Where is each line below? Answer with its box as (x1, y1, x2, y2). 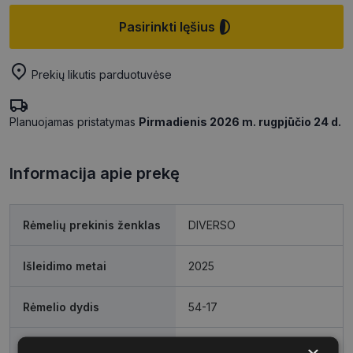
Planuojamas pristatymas (9, 115, 139, 129)
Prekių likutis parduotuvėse (32, 68, 172, 82)
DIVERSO (188, 218, 236, 232)
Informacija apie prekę (9, 164, 180, 184)
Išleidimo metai (23, 259, 106, 273)
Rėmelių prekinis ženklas (23, 218, 161, 232)
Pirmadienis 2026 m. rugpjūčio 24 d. (139, 115, 341, 129)
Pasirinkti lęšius (119, 19, 215, 35)
